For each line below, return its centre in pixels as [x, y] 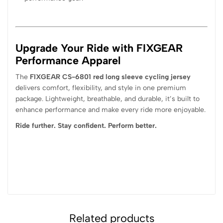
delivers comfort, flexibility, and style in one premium [101, 88]
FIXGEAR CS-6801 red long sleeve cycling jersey [110, 77]
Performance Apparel [68, 60]
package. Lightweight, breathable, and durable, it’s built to [108, 99]
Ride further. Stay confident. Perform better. [86, 125]
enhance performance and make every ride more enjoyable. [111, 110]
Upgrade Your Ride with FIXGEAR [99, 48]
